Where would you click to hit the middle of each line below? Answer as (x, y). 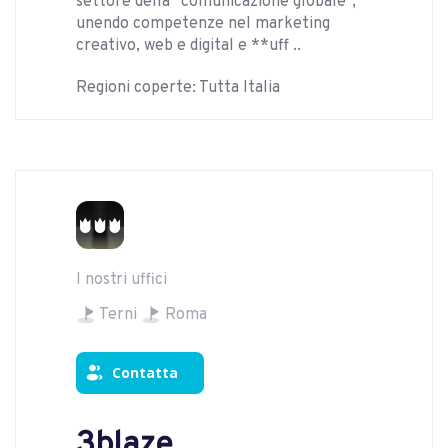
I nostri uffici (121, 280)
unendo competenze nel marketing (203, 24)
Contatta (145, 373)
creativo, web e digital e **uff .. (188, 46)
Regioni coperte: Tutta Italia (178, 88)
